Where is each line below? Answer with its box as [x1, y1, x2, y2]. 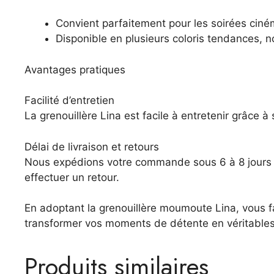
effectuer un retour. [24, 171, 119, 183]
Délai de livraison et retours [24, 140, 159, 153]
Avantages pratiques [24, 63, 125, 76]
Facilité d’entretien [24, 94, 114, 107]
